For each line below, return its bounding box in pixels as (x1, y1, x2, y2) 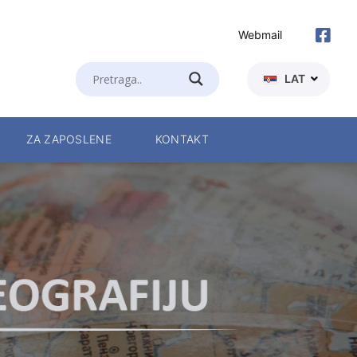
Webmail (237, 27, 282, 43)
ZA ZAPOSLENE (25, 132, 112, 147)
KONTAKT (155, 132, 209, 147)
